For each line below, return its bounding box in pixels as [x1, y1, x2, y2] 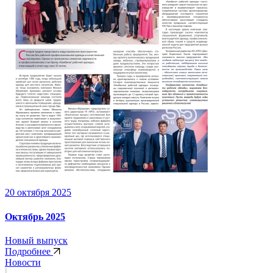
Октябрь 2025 [5, 211, 65, 222]
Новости [5, 257, 41, 268]
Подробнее [5, 246, 53, 257]
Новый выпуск [5, 235, 68, 246]
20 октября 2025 [5, 187, 71, 198]
